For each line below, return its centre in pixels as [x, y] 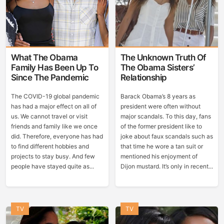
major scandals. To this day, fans [165, 116]
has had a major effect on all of [53, 106]
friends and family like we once [54, 126]
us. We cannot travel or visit [49, 116]
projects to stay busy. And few [53, 156]
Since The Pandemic [50, 77]
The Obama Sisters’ [157, 67]
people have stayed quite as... [52, 166]
